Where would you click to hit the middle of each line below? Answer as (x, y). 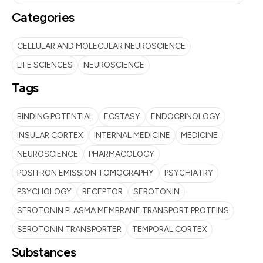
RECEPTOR (102, 192)
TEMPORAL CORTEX (170, 229)
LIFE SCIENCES (45, 65)
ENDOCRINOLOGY (186, 117)
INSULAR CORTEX (50, 135)
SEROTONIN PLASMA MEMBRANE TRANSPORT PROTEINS (123, 210)
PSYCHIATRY (189, 173)
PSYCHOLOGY (44, 192)
